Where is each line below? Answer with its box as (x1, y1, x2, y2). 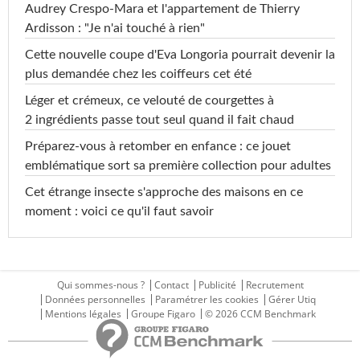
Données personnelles (45, 292, 145, 307)
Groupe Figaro (131, 307, 195, 321)
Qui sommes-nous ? (56, 278, 145, 292)
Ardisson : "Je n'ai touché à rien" (25, 22, 205, 35)
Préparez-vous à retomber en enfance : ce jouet (25, 140, 291, 153)
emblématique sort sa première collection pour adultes (25, 159, 331, 173)
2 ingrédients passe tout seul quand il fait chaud (25, 113, 294, 127)
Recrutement (245, 278, 304, 292)
